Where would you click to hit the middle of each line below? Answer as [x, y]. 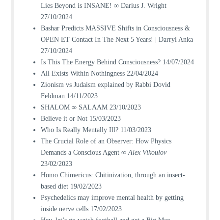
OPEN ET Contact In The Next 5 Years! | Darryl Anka [117, 40]
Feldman [53, 96]
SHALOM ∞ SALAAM [74, 108]
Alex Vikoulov [147, 153]
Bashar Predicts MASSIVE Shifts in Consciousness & [115, 28]
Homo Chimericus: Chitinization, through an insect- [113, 175]
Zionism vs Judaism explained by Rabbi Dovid [105, 85]
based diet [54, 187]
